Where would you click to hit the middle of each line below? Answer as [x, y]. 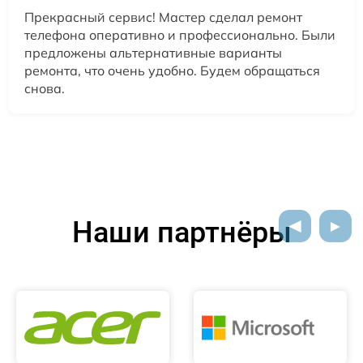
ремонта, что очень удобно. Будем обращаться [172, 71]
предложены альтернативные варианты [153, 53]
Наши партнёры [181, 233]
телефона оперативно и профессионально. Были [180, 35]
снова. [45, 89]
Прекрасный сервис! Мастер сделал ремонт [163, 17]
